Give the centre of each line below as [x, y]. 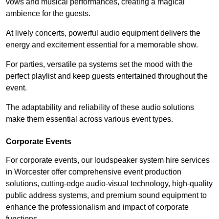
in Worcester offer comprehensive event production [94, 172]
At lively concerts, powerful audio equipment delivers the [103, 33]
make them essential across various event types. [89, 119]
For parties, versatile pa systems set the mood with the [99, 64]
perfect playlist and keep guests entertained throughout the [107, 76]
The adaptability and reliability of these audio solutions [100, 107]
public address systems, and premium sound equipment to [106, 195]
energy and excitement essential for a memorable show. [102, 44]
